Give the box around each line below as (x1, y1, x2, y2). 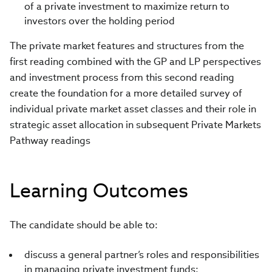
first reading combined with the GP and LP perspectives (10, 55, 261, 68)
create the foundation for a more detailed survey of (10, 87, 242, 100)
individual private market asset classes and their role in (10, 103, 256, 115)
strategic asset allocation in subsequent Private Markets (10, 118, 261, 131)
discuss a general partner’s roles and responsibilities (24, 248, 259, 261)
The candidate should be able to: (10, 219, 158, 231)
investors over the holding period (24, 15, 175, 27)
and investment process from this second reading (10, 71, 234, 84)
